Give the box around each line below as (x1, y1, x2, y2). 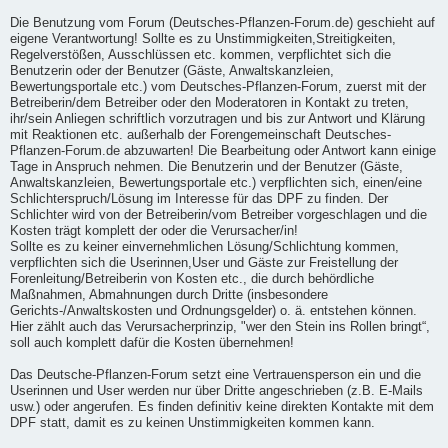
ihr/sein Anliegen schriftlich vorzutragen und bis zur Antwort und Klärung (10, 111, 425, 126)
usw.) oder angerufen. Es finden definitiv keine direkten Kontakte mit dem (10, 399, 434, 414)
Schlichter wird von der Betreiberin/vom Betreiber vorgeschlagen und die (10, 207, 427, 222)
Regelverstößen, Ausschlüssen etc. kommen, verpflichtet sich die (10, 47, 391, 62)
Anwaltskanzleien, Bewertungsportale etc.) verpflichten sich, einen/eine (10, 175, 422, 190)
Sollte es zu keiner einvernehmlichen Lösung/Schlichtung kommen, (10, 239, 399, 254)
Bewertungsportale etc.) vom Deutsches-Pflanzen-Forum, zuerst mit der (10, 79, 426, 94)
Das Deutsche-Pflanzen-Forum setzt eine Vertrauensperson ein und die (10, 367, 421, 382)
